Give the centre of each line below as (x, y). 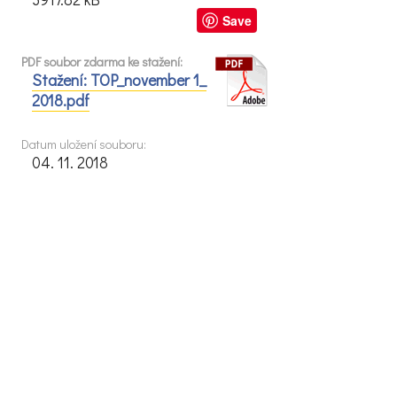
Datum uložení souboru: (84, 144)
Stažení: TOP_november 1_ (120, 81)
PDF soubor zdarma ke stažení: (102, 62)
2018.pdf (61, 101)
